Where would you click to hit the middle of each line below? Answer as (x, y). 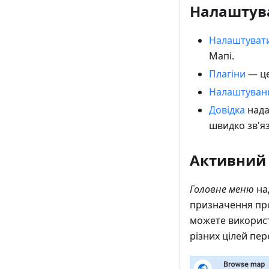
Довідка (227, 110)
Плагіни (227, 74)
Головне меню (222, 189)
